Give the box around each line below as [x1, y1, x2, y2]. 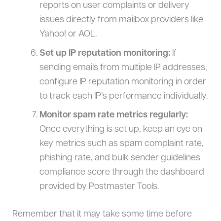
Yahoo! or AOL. [39, 30, 97, 39]
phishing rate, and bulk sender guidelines [39, 153, 200, 163]
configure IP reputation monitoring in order [39, 77, 206, 87]
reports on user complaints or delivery [39, 1, 189, 11]
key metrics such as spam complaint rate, [39, 139, 204, 148]
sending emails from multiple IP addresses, [39, 63, 207, 73]
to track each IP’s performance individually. [39, 91, 208, 101]
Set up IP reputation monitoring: [39, 48, 170, 58]
